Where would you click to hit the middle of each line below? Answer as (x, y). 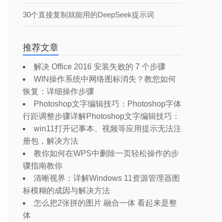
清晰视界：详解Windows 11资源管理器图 (107, 178)
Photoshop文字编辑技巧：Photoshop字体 (108, 104)
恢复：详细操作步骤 (58, 91)
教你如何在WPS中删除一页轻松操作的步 (106, 153)
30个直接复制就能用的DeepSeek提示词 (88, 15)
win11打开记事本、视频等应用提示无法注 (108, 129)
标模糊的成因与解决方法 (66, 191)
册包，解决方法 (51, 141)
